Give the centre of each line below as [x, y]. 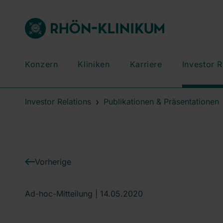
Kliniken [94, 64]
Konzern [42, 64]
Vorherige [53, 162]
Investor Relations [58, 102]
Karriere [146, 64]
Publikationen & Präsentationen [161, 102]
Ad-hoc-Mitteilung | [62, 193]
